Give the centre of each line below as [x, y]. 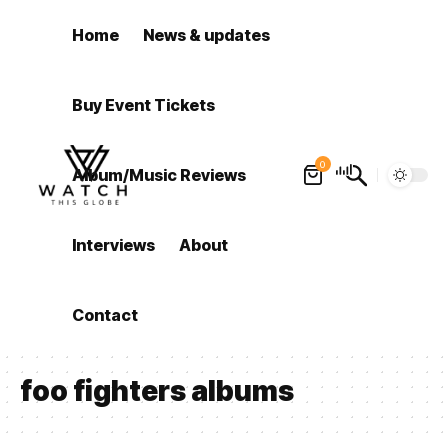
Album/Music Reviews [159, 175]
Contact [105, 315]
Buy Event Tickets [144, 105]
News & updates [207, 35]
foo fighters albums [157, 391]
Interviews [114, 245]
